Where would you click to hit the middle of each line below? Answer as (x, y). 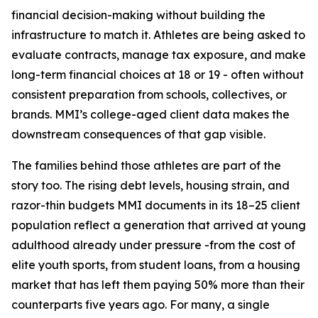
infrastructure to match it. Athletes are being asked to (158, 35)
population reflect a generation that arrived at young (159, 225)
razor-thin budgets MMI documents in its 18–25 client (156, 205)
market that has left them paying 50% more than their (158, 285)
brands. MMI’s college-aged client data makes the (150, 114)
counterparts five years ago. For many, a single (141, 305)
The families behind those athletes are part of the (146, 165)
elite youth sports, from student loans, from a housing (156, 265)
